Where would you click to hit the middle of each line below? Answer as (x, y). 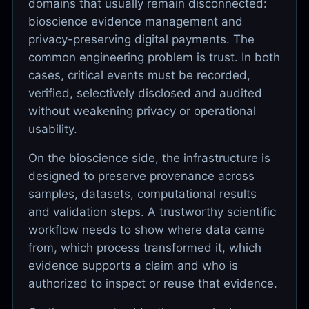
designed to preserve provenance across (141, 176)
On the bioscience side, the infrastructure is (149, 158)
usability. (53, 129)
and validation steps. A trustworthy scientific (152, 211)
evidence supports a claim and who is (133, 265)
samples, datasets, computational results (142, 193)
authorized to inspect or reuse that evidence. (153, 283)
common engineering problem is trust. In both (154, 57)
